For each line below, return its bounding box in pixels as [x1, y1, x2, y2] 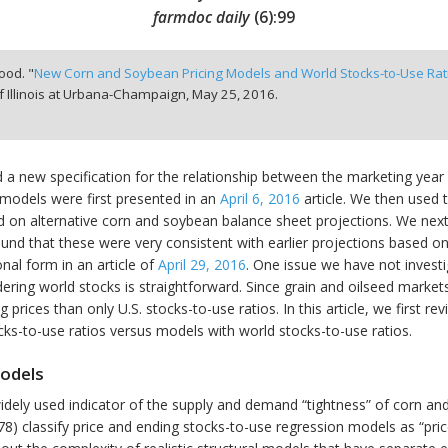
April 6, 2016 [220, 189, 300, 209]
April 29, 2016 [158, 255, 246, 275]
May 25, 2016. [191, 85, 278, 104]
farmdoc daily [153, 6, 250, 28]
